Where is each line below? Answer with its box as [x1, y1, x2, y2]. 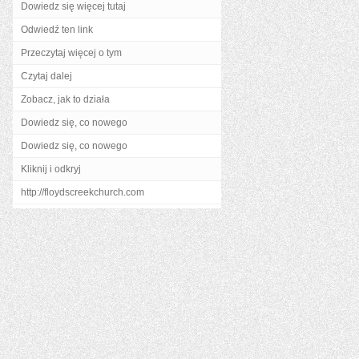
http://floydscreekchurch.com [21, 187, 144, 198]
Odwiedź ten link [21, 24, 93, 35]
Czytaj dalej [21, 71, 72, 82]
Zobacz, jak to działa [21, 94, 110, 105]
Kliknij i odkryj [21, 163, 81, 175]
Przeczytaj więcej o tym [21, 47, 122, 58]
